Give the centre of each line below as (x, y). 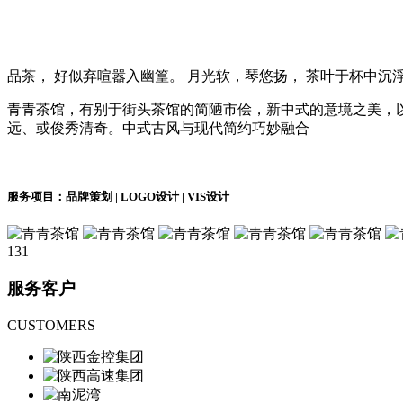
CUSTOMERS (51, 325)
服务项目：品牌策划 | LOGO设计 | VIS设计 (118, 196)
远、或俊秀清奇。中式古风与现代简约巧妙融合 (158, 128)
